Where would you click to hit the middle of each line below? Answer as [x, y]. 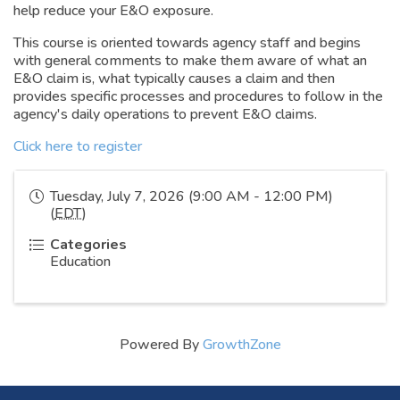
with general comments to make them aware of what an [190, 61]
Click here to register [78, 147]
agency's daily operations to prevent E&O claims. [165, 115]
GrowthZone [242, 345]
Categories [88, 245]
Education [80, 262]
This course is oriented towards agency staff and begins [187, 43]
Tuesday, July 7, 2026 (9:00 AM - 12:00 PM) [192, 197]
